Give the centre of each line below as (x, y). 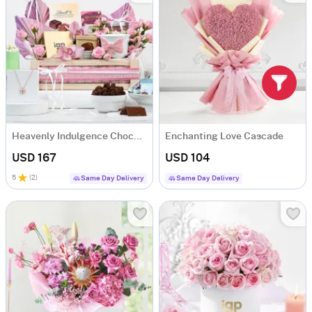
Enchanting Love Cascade (224, 136)
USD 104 (187, 158)
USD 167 (34, 158)
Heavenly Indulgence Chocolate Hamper (138, 136)
